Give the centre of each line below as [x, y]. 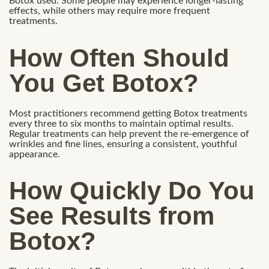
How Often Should [119, 58]
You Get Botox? [104, 83]
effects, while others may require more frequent [110, 11]
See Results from [112, 216]
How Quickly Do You [132, 191]
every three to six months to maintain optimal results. [121, 123]
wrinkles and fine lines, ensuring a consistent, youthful [123, 144]
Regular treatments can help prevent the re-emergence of [129, 134]
